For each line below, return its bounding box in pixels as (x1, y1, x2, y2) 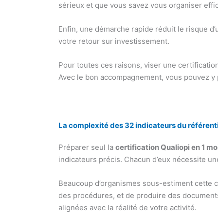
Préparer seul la (58, 143, 116, 152)
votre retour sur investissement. (58, 36, 170, 46)
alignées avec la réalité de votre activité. (58, 203, 197, 213)
